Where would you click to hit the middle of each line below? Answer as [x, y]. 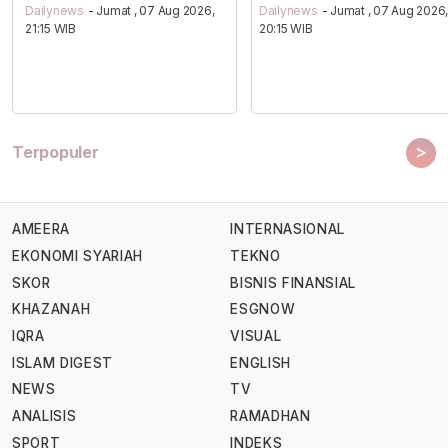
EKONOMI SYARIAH [78, 255]
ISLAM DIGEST [63, 362]
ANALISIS [44, 415]
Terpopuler [55, 151]
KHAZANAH [51, 309]
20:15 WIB [285, 29]
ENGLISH [260, 362]
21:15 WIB [51, 29]
